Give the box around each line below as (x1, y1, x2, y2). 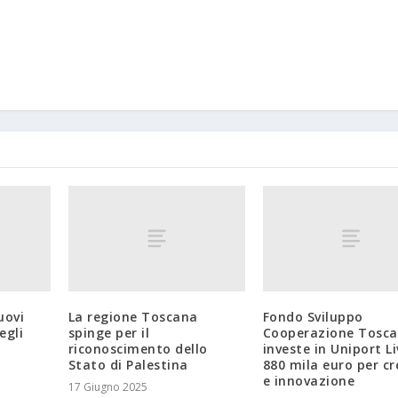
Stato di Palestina (68, 356, 188, 374)
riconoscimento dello (68, 340, 208, 358)
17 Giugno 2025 (68, 379, 147, 395)
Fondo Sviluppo (262, 308, 363, 326)
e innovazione (262, 372, 355, 390)
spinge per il (68, 324, 150, 342)
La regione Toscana (68, 308, 198, 326)
